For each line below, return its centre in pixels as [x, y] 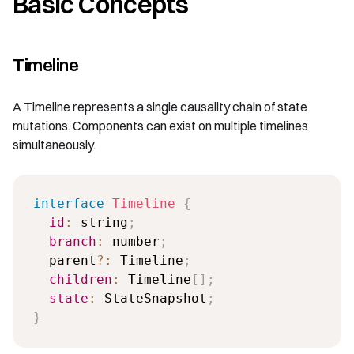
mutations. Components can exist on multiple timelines [160, 126]
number [132, 242]
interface [68, 204]
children [80, 280]
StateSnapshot [151, 299]
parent [64, 261]
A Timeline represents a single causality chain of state [160, 107]
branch [72, 242]
